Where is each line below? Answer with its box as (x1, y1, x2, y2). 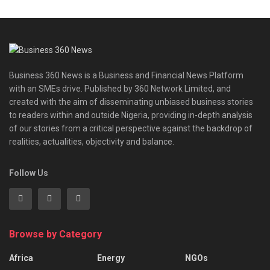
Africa (9, 253, 33, 263)
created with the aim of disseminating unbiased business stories (9, 96, 253, 107)
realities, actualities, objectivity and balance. (9, 136, 174, 146)
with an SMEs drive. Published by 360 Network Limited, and (9, 83, 231, 93)
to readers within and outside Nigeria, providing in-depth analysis (9, 110, 253, 120)
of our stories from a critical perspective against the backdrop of (9, 123, 253, 133)
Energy (97, 253, 125, 263)
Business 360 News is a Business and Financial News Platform (9, 70, 243, 80)
